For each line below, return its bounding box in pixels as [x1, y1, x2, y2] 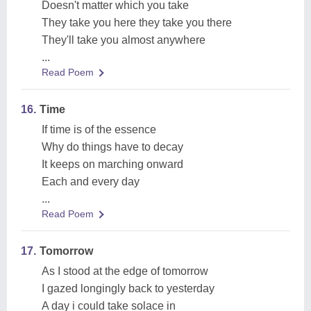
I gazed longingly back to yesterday [42, 283, 215, 294]
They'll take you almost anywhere [42, 34, 205, 46]
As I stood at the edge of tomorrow [42, 265, 208, 277]
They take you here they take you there [42, 17, 232, 28]
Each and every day [42, 176, 140, 187]
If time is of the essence [42, 124, 156, 135]
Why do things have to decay [42, 141, 183, 153]
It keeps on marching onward [42, 158, 183, 170]
